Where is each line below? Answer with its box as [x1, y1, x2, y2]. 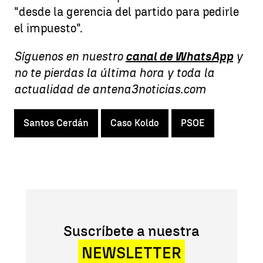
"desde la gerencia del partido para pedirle [14, 5, 239, 19]
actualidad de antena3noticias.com [14, 82, 206, 96]
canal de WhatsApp [126, 49, 233, 63]
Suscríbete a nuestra [63, 222, 200, 240]
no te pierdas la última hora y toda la [14, 66, 214, 80]
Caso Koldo [110, 117, 159, 129]
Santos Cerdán [23, 117, 89, 129]
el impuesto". [14, 21, 83, 35]
